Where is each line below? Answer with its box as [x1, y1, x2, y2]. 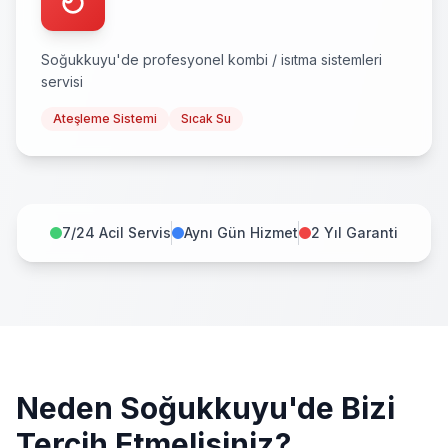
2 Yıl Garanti [311, 224, 398, 241]
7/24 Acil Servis [62, 224, 171, 241]
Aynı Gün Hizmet [184, 224, 298, 241]
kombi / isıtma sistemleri [228, 51, 382, 68]
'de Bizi [288, 390, 395, 426]
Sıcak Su [181, 111, 231, 126]
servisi [41, 73, 83, 90]
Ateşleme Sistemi [53, 111, 157, 126]
